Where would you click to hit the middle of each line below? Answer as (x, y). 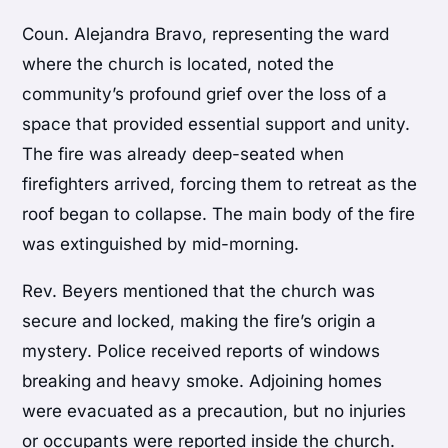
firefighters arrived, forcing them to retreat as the (220, 183)
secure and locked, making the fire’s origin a (199, 320)
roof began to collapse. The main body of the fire (219, 213)
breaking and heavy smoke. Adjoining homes (202, 380)
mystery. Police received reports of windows (201, 350)
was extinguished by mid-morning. (161, 243)
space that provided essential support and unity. (216, 123)
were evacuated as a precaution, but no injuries (214, 410)
